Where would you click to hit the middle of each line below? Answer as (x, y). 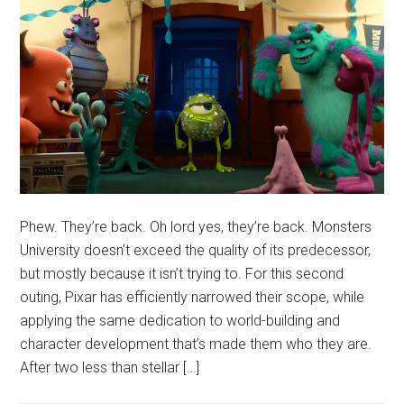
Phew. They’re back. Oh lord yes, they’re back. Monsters (196, 226)
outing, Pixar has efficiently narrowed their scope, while (193, 297)
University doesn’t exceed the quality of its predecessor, (196, 250)
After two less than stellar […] (110, 367)
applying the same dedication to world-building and (180, 320)
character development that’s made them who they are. (196, 344)
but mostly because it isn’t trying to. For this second (182, 273)
